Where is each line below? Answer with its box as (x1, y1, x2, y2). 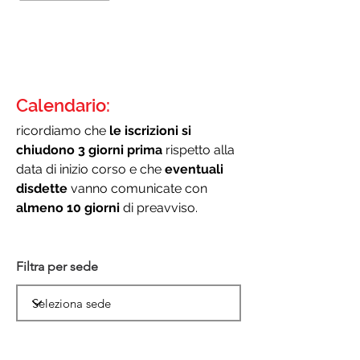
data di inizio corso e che (16, 162, 165, 177)
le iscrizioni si (109, 123, 191, 138)
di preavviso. (123, 200, 198, 215)
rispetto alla (162, 142, 235, 157)
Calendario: (16, 95, 110, 116)
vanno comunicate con (71, 181, 207, 196)
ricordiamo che (16, 123, 109, 138)
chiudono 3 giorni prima (16, 142, 162, 157)
